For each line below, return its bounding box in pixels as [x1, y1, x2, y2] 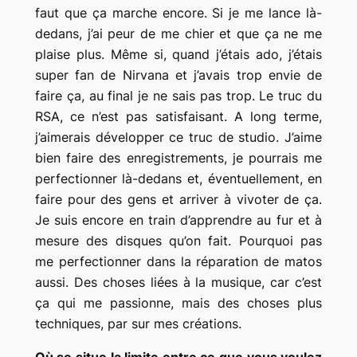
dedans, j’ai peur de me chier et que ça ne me [34, 25, 323, 41]
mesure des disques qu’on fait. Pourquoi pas [34, 232, 323, 249]
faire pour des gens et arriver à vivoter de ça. [34, 190, 323, 207]
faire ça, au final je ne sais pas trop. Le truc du [34, 87, 323, 104]
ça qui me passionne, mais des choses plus [34, 294, 323, 311]
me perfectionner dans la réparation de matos [34, 253, 323, 269]
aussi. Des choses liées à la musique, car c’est [34, 273, 323, 290]
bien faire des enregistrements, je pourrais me [34, 149, 323, 166]
